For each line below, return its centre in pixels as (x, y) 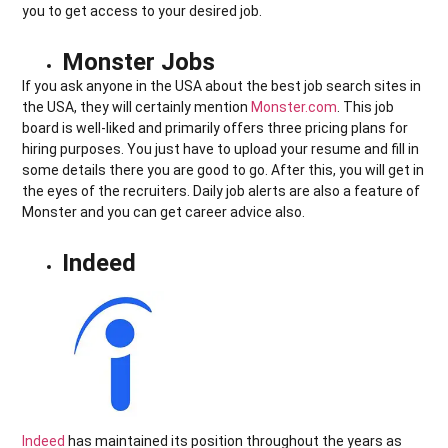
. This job (366, 106)
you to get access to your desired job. (142, 10)
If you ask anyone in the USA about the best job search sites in (222, 85)
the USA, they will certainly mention (137, 106)
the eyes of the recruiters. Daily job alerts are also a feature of (221, 190)
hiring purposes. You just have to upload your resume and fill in (221, 148)
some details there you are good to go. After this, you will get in (223, 169)
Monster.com (294, 106)
